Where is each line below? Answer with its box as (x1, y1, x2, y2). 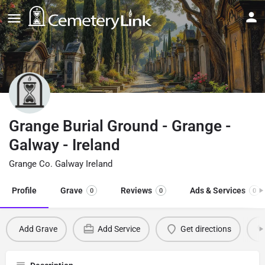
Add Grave (18, 224, 57, 234)
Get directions (180, 224, 231, 234)
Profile (12, 185, 37, 195)
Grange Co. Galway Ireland (9, 158, 112, 169)
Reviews (121, 185, 152, 195)
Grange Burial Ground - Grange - (9, 117, 231, 135)
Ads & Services (190, 185, 245, 195)
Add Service (97, 224, 140, 234)
